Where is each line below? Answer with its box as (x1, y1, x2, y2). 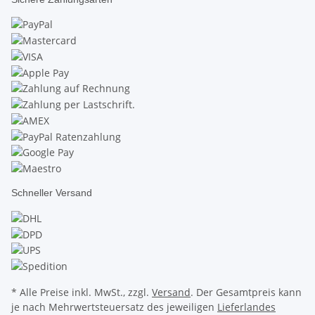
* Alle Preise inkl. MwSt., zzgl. (11, 285, 152, 300)
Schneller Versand (11, 187, 92, 199)
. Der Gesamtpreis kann (191, 285, 302, 300)
